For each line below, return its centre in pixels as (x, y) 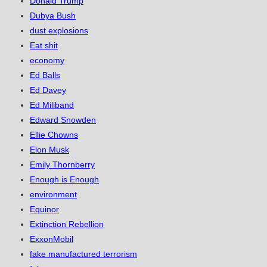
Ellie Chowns (54, 135)
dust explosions (59, 31)
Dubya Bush (53, 16)
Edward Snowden (63, 120)
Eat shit (44, 46)
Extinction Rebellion (67, 224)
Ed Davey (48, 90)
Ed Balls (45, 75)
